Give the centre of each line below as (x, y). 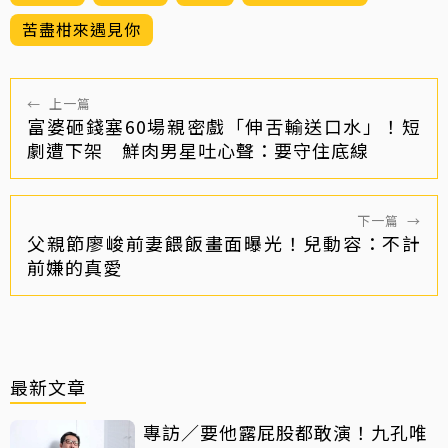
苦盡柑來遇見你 (81, 28)
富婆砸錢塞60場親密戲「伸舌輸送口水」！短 (224, 125)
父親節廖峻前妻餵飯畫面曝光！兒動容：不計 (224, 242)
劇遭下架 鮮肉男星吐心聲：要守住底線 (198, 149)
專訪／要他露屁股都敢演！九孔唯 (285, 431)
